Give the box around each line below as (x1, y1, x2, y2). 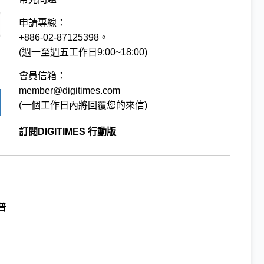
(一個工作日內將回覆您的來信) (19, 100, 148, 110)
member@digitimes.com (19, 85, 121, 95)
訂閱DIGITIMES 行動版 (19, 126, 117, 137)
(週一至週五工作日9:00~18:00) (19, 47, 148, 57)
